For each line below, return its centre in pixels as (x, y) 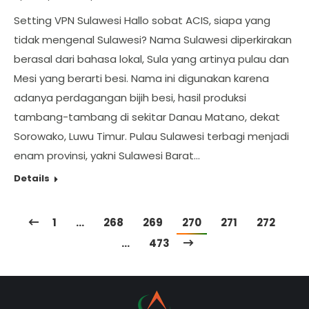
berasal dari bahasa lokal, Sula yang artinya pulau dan (151, 59)
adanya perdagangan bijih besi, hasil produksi (130, 98)
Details (32, 178)
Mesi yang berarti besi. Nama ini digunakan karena (141, 78)
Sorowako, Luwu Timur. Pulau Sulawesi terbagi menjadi (151, 136)
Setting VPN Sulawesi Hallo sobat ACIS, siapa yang (142, 20)
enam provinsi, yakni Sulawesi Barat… (107, 156)
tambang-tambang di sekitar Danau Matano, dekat (147, 117)
